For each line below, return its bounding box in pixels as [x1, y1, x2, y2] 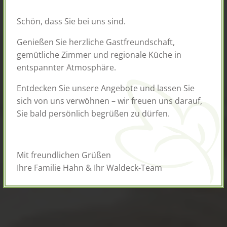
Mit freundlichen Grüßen [17, 149, 111, 161]
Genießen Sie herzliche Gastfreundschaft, [17, 36, 175, 48]
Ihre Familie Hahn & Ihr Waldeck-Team [17, 162, 162, 173]
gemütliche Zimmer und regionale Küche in [17, 49, 181, 60]
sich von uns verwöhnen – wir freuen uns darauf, [17, 95, 202, 106]
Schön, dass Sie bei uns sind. [17, 15, 126, 27]
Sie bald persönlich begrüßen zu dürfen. [17, 107, 170, 119]
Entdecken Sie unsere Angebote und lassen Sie [17, 82, 195, 94]
